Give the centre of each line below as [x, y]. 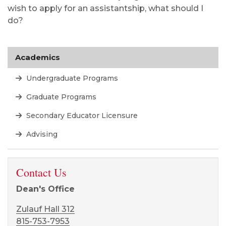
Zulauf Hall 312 [45, 28]
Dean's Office [45, 8]
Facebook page [63, 87]
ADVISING [113, 64]
